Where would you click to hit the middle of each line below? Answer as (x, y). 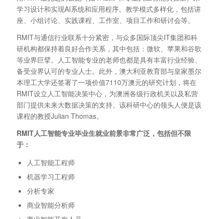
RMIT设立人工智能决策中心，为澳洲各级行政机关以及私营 (107, 93)
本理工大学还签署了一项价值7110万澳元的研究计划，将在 (106, 82)
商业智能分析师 (51, 205)
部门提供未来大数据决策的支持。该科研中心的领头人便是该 (109, 104)
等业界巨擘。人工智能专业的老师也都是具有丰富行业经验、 (109, 59)
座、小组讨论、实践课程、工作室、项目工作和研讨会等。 (105, 20)
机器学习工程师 (51, 177)
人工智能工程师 (51, 163)
